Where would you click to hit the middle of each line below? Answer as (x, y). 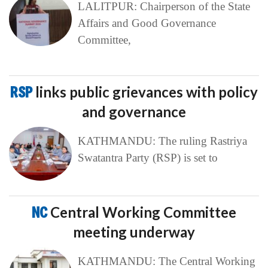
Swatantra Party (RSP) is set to (147, 157)
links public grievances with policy (147, 92)
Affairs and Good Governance (147, 23)
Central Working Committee (143, 212)
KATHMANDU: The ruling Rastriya (162, 141)
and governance (134, 111)
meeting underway (134, 232)
